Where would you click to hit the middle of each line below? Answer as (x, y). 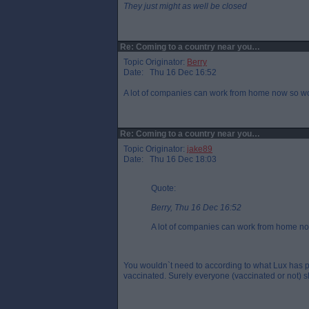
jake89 (200, 149)
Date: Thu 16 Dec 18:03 (170, 159)
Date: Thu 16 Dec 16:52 (170, 72)
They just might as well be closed (185, 6)
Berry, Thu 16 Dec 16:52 (196, 208)
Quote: (163, 188)
